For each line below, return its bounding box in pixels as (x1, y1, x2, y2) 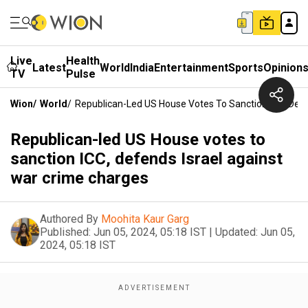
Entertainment (154, 60, 228, 74)
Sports (228, 60, 263, 74)
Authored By (40, 212, 98, 225)
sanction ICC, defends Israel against (10, 149, 283, 168)
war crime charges (10, 168, 148, 188)
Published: (40, 225, 91, 239)
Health (66, 54, 100, 67)
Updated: (215, 225, 258, 239)
